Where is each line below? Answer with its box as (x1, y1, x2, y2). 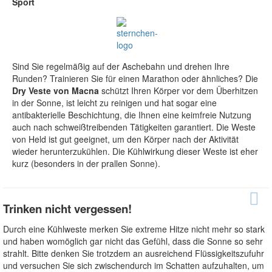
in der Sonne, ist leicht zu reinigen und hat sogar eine (12, 97, 217, 109)
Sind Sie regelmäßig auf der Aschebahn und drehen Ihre (12, 60, 229, 73)
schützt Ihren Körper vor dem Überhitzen (99, 84, 258, 97)
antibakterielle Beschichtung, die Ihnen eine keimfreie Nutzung (12, 109, 251, 121)
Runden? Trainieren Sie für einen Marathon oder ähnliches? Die (12, 72, 258, 85)
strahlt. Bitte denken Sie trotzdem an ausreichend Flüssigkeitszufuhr (3, 247, 264, 260)
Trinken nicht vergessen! (3, 200, 132, 217)
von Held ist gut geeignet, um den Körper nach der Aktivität (12, 133, 239, 146)
